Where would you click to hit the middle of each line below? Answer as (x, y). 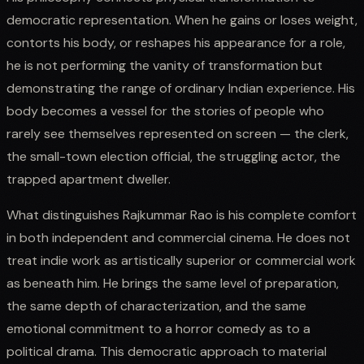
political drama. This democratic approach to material (167, 351)
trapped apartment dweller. (89, 179)
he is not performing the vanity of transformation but (165, 65)
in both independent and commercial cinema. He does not (178, 237)
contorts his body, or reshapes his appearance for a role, (176, 42)
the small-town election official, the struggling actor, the (173, 156)
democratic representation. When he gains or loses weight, (182, 19)
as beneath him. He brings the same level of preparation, (173, 283)
